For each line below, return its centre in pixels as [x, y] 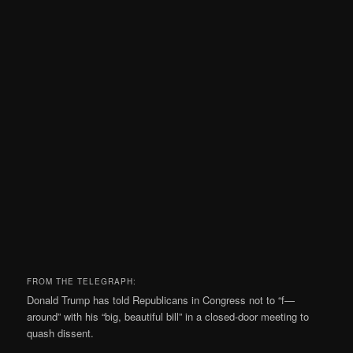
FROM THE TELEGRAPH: [82, 282]
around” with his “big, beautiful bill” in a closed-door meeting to [168, 317]
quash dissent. [61, 333]
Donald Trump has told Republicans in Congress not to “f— [161, 300]
